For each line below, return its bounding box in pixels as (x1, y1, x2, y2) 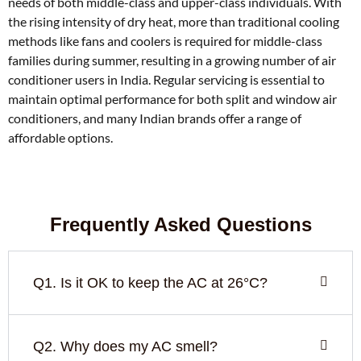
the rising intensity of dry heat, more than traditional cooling (8, 14, 339, 29)
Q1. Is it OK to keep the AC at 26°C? (33, 275, 268, 291)
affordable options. (8, 130, 113, 145)
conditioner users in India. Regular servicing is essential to (8, 72, 325, 87)
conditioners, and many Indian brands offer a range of (8, 110, 301, 126)
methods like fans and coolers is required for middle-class (8, 33, 322, 48)
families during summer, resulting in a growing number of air (8, 52, 336, 68)
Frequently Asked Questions (49, 214, 312, 235)
